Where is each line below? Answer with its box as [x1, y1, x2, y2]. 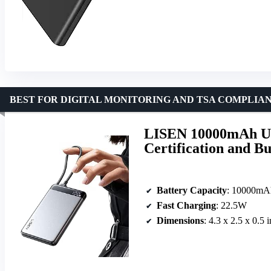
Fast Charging [157, 200, 216, 211]
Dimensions [157, 215, 204, 226]
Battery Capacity [157, 184, 227, 195]
